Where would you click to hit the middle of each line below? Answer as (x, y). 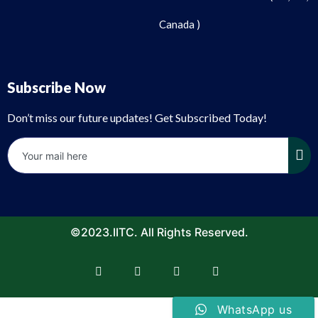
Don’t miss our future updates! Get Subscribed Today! (137, 117)
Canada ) (180, 24)
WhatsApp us (254, 309)
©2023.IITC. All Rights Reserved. (159, 232)
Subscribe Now (56, 87)
